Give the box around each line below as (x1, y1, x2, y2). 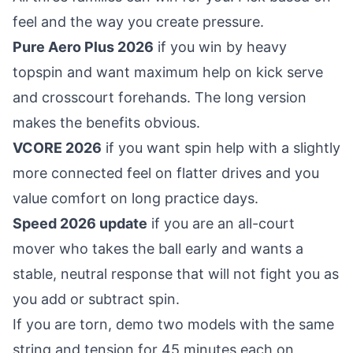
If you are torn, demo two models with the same (13, 316, 334, 333)
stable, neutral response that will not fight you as (13, 266, 339, 282)
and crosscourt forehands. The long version (13, 89, 307, 106)
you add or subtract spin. (13, 291, 180, 307)
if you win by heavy (154, 39, 287, 55)
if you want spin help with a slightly (102, 139, 340, 156)
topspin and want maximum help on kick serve (13, 64, 323, 80)
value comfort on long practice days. (13, 190, 258, 206)
